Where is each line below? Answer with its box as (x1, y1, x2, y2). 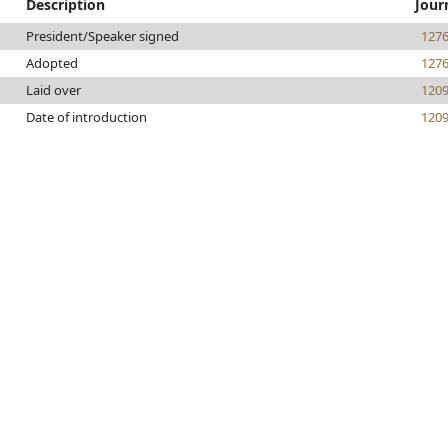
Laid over (26, 81, 81, 99)
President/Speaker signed (26, 27, 179, 45)
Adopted (26, 54, 78, 72)
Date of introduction (26, 108, 147, 126)
